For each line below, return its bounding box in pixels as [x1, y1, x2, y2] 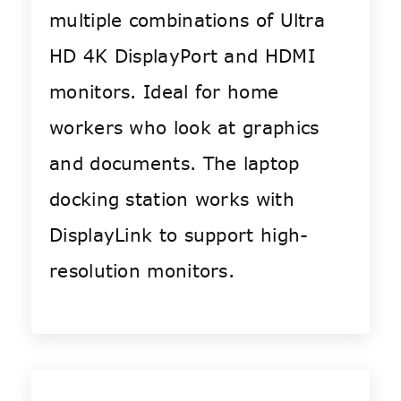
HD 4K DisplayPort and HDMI [49, 44, 315, 69]
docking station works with [49, 187, 294, 212]
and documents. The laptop [49, 151, 300, 176]
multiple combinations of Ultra [49, 8, 325, 33]
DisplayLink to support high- [49, 223, 309, 248]
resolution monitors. [49, 259, 235, 284]
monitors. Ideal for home [49, 80, 279, 105]
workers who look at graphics [49, 115, 320, 141]
